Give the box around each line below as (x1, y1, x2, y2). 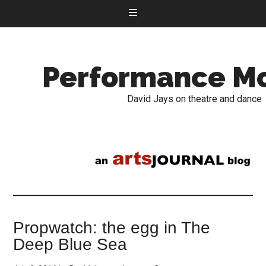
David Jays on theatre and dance (126, 93, 262, 104)
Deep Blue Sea (13, 235, 128, 254)
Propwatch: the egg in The (13, 218, 211, 237)
